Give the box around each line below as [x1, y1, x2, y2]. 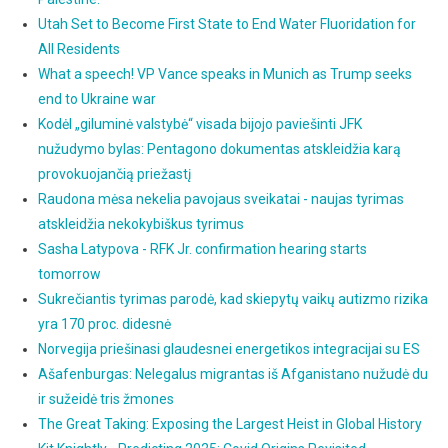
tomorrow [37, 265, 101, 282]
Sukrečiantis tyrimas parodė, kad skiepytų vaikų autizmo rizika [37, 290, 428, 307]
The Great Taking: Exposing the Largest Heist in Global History [37, 415, 422, 432]
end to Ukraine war [37, 90, 156, 107]
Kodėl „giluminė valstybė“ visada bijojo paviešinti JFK [37, 115, 362, 132]
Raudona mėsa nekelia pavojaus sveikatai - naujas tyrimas [37, 190, 404, 207]
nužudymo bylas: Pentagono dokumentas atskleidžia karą [37, 140, 401, 157]
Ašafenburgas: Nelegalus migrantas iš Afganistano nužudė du [37, 365, 428, 382]
